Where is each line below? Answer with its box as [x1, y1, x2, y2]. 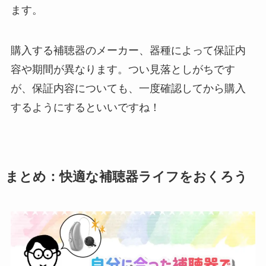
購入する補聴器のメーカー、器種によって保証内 [10, 45, 246, 57]
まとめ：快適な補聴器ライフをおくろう [5, 170, 248, 185]
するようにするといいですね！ [10, 102, 160, 114]
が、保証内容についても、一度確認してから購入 [10, 83, 246, 95]
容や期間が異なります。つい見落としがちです [10, 64, 235, 76]
